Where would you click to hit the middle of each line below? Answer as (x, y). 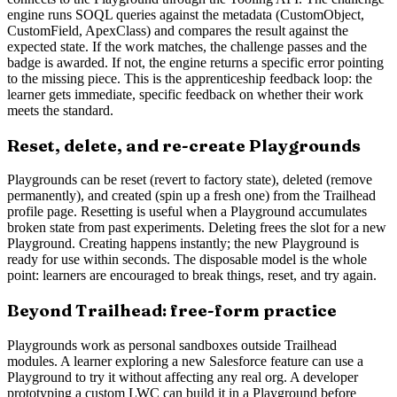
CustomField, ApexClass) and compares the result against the (178, 30)
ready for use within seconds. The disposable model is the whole (187, 260)
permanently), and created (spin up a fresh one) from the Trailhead (191, 196)
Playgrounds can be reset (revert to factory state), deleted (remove (190, 180)
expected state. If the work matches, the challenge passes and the (187, 46)
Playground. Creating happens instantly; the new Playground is (183, 244)
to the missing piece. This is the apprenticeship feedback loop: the (190, 78)
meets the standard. (60, 110)
